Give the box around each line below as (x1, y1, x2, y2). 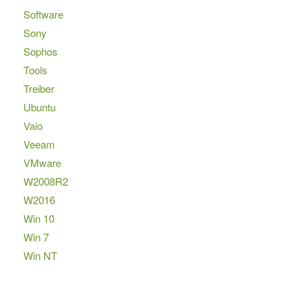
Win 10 (23, 210, 54, 225)
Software (23, 6, 63, 21)
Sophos (23, 43, 58, 58)
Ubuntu (23, 99, 56, 114)
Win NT (23, 247, 57, 263)
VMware (23, 155, 61, 170)
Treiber (23, 80, 54, 96)
